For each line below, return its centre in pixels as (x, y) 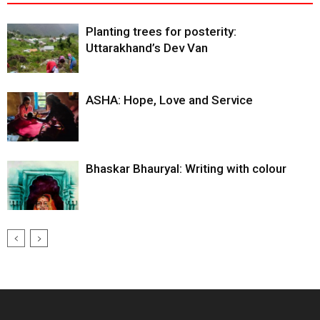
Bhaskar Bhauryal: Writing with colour (186, 169)
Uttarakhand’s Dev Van (147, 48)
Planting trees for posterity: (161, 31)
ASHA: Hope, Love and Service (169, 100)
